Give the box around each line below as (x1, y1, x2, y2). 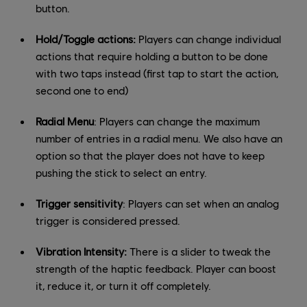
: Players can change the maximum (94, 114, 260, 127)
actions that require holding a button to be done (36, 49, 268, 62)
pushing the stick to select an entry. (36, 165, 207, 179)
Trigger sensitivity (36, 196, 123, 210)
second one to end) (36, 83, 128, 97)
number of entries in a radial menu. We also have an (36, 131, 282, 145)
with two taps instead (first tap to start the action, (36, 66, 278, 79)
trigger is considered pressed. (36, 213, 180, 227)
